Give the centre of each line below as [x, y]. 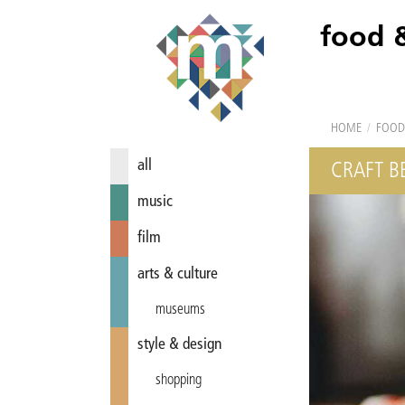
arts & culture [178, 274]
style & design [179, 345]
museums [180, 310]
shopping [179, 381]
